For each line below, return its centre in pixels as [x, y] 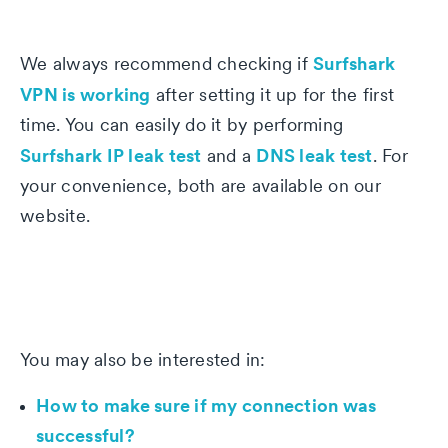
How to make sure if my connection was [206, 404]
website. [55, 215]
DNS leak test [314, 154]
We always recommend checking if [166, 63]
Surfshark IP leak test [111, 154]
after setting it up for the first [272, 94]
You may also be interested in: [143, 359]
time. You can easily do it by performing [181, 124]
